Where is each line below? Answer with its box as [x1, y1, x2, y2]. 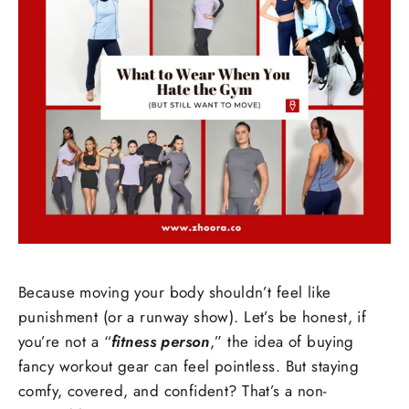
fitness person [110, 330, 210, 353]
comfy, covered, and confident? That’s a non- [18, 380, 328, 403]
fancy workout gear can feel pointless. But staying [18, 355, 360, 378]
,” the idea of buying [209, 330, 354, 353]
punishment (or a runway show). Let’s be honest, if [18, 306, 367, 329]
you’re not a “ [18, 330, 111, 353]
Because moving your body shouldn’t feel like [18, 281, 331, 304]
